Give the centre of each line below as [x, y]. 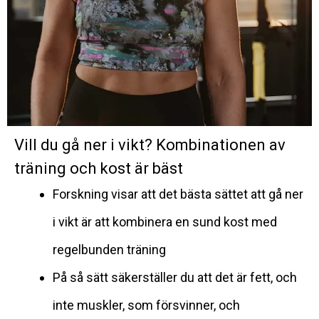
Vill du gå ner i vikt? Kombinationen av [150, 145]
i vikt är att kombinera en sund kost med [165, 221]
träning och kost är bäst [99, 168]
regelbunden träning [109, 249]
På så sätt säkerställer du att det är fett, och [175, 277]
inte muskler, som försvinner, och [146, 305]
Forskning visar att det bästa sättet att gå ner [178, 194]
